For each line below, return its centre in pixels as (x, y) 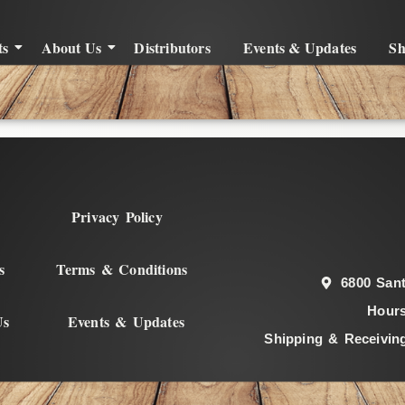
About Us (71, 47)
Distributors (172, 47)
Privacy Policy (117, 217)
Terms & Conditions (122, 269)
